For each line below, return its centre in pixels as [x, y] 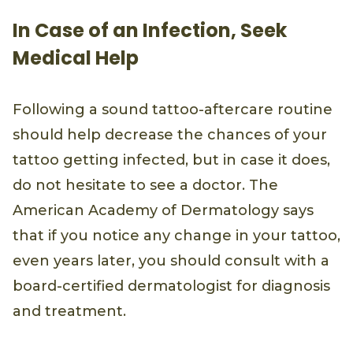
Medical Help [76, 58]
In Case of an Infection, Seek [150, 31]
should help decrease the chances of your [170, 135]
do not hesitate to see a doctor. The [145, 186]
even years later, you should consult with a [171, 261]
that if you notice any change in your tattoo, [176, 236]
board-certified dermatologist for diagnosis [171, 286]
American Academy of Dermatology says [163, 211]
